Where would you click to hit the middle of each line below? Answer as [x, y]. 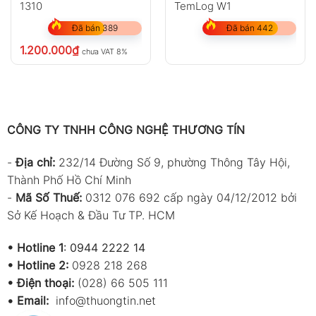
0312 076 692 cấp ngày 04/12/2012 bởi [191, 197]
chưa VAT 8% [104, 52]
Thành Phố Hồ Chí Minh [69, 180]
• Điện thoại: [40, 282]
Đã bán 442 [249, 28]
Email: [34, 300]
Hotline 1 [40, 247]
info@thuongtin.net [105, 300]
